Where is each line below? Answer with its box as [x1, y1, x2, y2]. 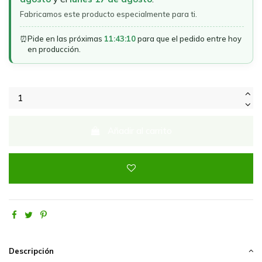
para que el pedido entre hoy [136, 33, 242, 43]
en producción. [27, 44, 81, 54]
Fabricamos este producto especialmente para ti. [20, 9, 197, 19]
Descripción [9, 246, 54, 256]
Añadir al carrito [108, 125, 173, 137]
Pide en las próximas [27, 33, 104, 43]
